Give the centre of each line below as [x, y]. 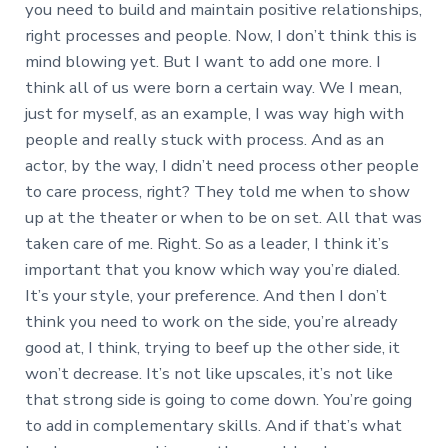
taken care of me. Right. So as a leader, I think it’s [206, 243]
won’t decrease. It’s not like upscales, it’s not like [208, 373]
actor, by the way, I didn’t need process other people [221, 165]
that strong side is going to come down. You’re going [218, 399]
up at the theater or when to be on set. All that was [223, 217]
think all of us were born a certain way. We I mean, [213, 87]
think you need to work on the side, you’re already [211, 321]
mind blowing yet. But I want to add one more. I [202, 61]
